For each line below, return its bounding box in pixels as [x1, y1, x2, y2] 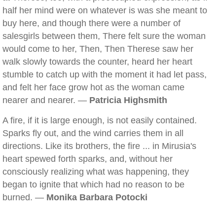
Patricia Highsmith [89, 95, 167, 105]
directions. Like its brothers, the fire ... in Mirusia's [2, 141, 196, 151]
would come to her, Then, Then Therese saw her [2, 44, 193, 54]
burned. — [2, 192, 46, 202]
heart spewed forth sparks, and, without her [2, 154, 173, 164]
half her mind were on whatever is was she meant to [2, 5, 207, 15]
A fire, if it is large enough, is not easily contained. [2, 115, 197, 125]
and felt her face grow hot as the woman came [2, 82, 184, 92]
